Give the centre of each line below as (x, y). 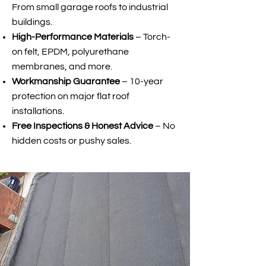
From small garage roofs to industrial (90, 7)
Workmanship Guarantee (67, 81)
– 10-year (142, 81)
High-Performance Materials (74, 37)
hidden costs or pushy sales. (72, 141)
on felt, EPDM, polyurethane (70, 52)
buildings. (32, 22)
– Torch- (153, 37)
